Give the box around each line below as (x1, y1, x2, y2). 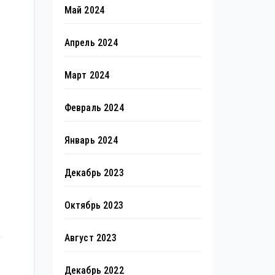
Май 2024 (64, 4, 105, 16)
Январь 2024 (64, 134, 118, 146)
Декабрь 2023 (64, 167, 124, 179)
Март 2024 (64, 69, 110, 81)
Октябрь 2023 (64, 199, 123, 211)
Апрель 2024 (64, 37, 118, 48)
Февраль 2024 (64, 102, 124, 114)
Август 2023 (64, 232, 117, 244)
